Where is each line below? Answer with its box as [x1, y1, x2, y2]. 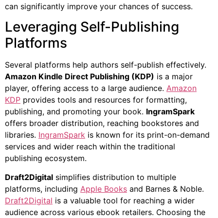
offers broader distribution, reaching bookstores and [5, 118, 199, 128]
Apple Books [80, 183, 127, 194]
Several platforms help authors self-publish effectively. [5, 60, 206, 70]
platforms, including [5, 183, 80, 194]
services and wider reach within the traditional [5, 142, 175, 152]
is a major [154, 72, 193, 82]
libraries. [5, 130, 38, 140]
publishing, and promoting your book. [5, 107, 146, 117]
